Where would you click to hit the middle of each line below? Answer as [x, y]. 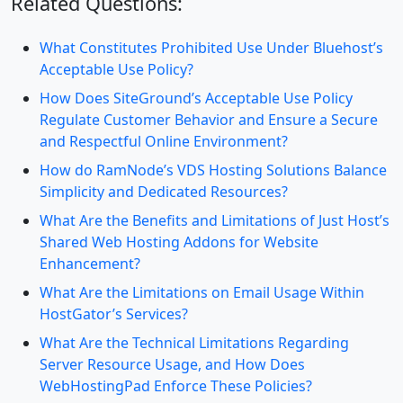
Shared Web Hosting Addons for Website [179, 242]
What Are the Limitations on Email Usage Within [202, 292]
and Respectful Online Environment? [164, 141]
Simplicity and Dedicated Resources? [164, 192]
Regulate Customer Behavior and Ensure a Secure [209, 120]
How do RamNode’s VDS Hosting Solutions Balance [213, 170]
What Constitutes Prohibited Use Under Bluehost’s [211, 48]
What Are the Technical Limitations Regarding [194, 343]
